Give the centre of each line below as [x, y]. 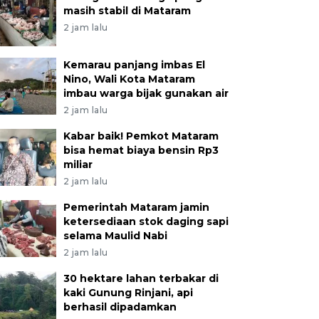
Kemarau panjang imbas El [134, 65]
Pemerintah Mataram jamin [136, 207]
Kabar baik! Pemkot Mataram [141, 136]
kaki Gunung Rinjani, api [128, 293]
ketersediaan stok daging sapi [146, 221]
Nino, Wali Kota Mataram [129, 79]
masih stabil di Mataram [127, 11]
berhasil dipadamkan [120, 307]
